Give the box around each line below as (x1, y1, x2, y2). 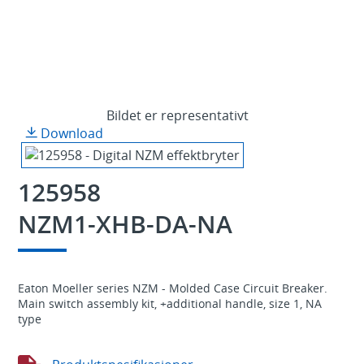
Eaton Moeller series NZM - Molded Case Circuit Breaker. (17, 279, 327, 296)
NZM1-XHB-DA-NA (17, 206, 232, 240)
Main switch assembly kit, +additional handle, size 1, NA (17, 295, 322, 311)
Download (37, 123, 103, 142)
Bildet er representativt (106, 106, 249, 124)
